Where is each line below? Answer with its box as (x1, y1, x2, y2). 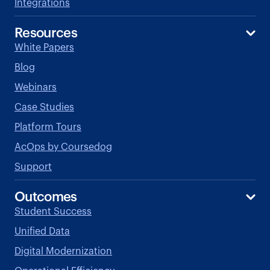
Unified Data (14, 226, 70, 236)
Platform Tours (14, 122, 81, 132)
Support (14, 162, 52, 172)
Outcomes (14, 190, 77, 204)
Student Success (14, 206, 92, 216)
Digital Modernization (14, 246, 112, 256)
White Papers (14, 42, 74, 52)
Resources (14, 26, 78, 40)
